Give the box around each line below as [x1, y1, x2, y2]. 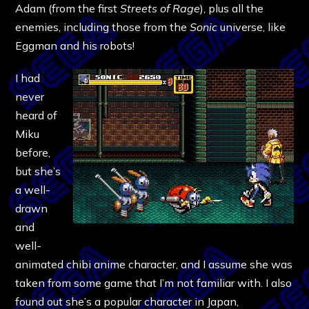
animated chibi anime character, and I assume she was [15, 257, 293, 271]
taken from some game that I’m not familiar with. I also [15, 275, 292, 290]
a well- [15, 182, 51, 197]
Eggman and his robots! [15, 38, 141, 52]
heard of [15, 108, 58, 122]
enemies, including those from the [15, 19, 190, 34]
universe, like [217, 19, 286, 34]
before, [15, 145, 51, 159]
